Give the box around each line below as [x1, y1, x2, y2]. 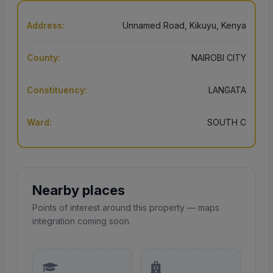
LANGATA [208, 85, 246, 96]
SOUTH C [207, 117, 246, 128]
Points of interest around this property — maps [32, 202, 219, 213]
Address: [27, 20, 65, 31]
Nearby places [32, 182, 125, 199]
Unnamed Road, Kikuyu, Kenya [122, 20, 246, 31]
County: [27, 52, 60, 63]
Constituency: [27, 85, 87, 96]
